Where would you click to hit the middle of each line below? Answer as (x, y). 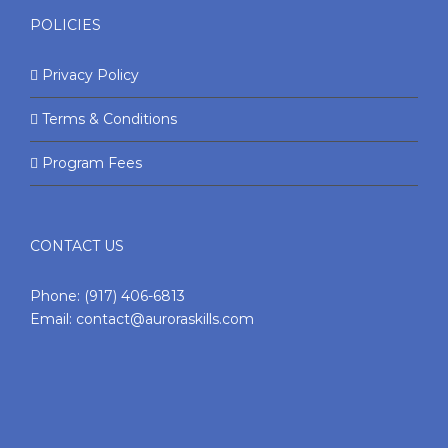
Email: (53, 319)
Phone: (57, 296)
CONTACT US (77, 246)
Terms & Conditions (109, 119)
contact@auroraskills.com (165, 319)
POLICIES (65, 25)
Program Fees (92, 163)
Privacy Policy (90, 75)
